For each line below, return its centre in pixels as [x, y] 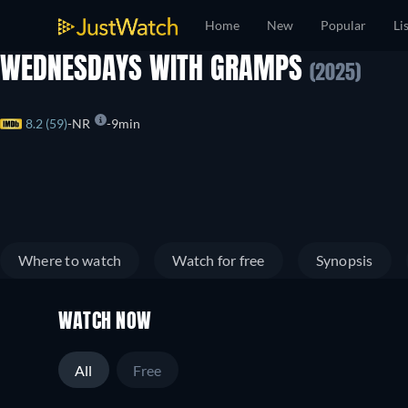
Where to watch [70, 260]
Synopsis [344, 260]
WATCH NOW [105, 322]
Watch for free [219, 260]
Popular [343, 25]
